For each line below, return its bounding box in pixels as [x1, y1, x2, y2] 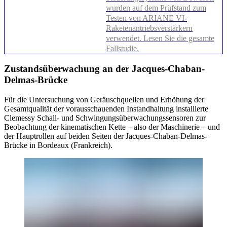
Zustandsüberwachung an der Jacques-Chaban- [4, 63, 205, 74]
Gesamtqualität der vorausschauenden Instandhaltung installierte [4, 104, 208, 113]
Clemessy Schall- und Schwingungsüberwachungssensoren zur [4, 113, 206, 123]
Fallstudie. [106, 44, 139, 53]
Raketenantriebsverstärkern [106, 23, 193, 32]
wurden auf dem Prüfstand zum [106, 3, 206, 12]
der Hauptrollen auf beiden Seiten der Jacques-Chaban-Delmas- [4, 132, 207, 141]
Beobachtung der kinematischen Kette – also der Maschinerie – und [4, 123, 220, 132]
